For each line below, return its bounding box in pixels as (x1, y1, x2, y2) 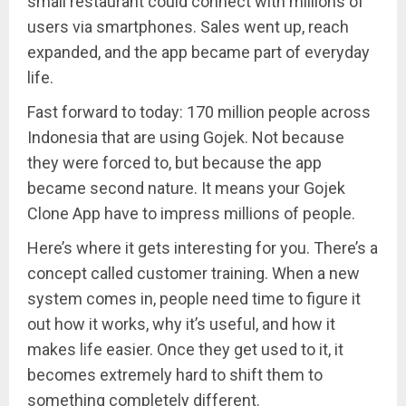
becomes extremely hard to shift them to (27, 365, 323, 385)
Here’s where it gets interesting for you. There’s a (27, 238, 378, 258)
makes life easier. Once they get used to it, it (27, 340, 343, 360)
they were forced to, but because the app (27, 153, 322, 173)
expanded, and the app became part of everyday (27, 43, 370, 63)
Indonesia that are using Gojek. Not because (27, 128, 344, 148)
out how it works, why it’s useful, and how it (27, 314, 335, 334)
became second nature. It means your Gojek (27, 179, 345, 198)
